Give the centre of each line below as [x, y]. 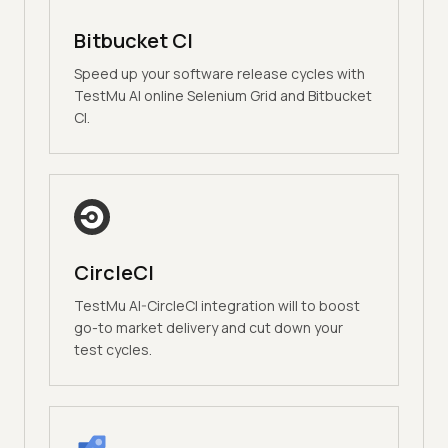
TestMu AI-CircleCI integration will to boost [217, 306]
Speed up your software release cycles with [219, 74]
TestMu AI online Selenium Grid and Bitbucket [223, 96]
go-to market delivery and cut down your [208, 328]
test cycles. [113, 350]
